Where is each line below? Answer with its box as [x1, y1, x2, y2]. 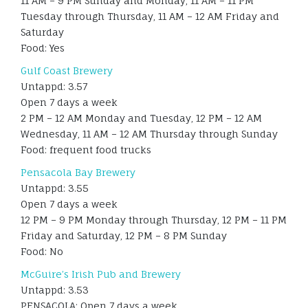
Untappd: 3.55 [21, 182, 89, 195]
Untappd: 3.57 [21, 80, 87, 93]
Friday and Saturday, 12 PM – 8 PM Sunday [21, 230, 227, 242]
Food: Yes [21, 42, 65, 54]
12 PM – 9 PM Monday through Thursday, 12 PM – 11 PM [21, 214, 287, 226]
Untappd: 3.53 [21, 284, 89, 296]
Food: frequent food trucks [21, 144, 151, 156]
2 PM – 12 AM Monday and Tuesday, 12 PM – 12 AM [21, 112, 262, 124]
